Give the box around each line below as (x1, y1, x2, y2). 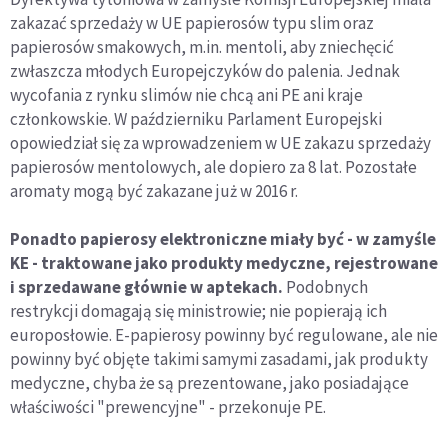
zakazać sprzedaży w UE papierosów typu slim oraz (10, 12, 374, 35)
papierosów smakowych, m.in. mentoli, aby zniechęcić (10, 36, 394, 59)
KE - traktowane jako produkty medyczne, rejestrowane (10, 252, 438, 275)
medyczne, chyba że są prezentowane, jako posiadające (10, 372, 409, 395)
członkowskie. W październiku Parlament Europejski (10, 108, 382, 131)
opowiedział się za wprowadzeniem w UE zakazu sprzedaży (10, 132, 431, 155)
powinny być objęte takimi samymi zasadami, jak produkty (10, 348, 428, 371)
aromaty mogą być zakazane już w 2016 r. (10, 180, 298, 203)
